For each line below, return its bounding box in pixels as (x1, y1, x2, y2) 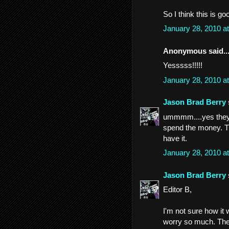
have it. (163, 133, 187, 143)
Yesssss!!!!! (163, 61, 202, 70)
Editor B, (163, 185, 192, 194)
